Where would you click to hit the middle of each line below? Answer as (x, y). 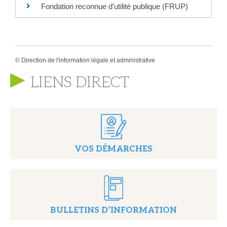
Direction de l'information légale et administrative (88, 60)
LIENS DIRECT (80, 83)
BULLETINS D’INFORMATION (113, 211)
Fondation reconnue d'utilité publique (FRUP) (115, 6)
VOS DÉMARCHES (113, 149)
